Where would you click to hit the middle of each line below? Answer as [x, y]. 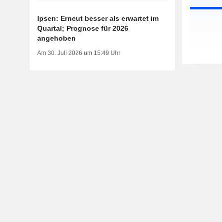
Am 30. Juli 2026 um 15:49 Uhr [79, 53]
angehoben [56, 38]
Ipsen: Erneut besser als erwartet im [98, 19]
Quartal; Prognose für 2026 [83, 28]
